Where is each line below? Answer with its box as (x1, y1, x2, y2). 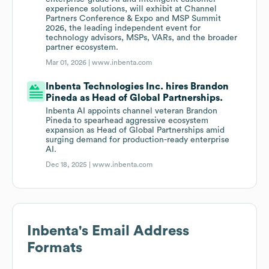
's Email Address (79, 224, 189, 239)
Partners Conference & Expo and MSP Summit (46, 14, 222, 23)
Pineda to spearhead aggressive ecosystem (46, 116, 209, 125)
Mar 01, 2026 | (46, 59, 92, 67)
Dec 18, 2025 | (46, 161, 93, 169)
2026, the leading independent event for (46, 24, 201, 33)
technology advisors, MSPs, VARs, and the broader (46, 34, 238, 43)
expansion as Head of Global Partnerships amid (46, 126, 225, 135)
